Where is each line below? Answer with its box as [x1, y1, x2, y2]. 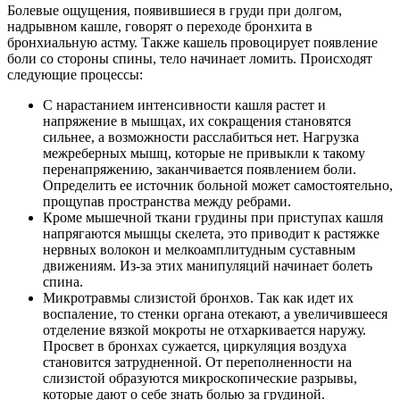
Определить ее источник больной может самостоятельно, [43, 178, 393, 194]
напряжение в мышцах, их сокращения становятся [43, 113, 351, 129]
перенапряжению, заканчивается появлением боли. [43, 162, 356, 178]
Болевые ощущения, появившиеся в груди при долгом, [7, 3, 342, 19]
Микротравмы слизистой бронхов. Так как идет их [43, 290, 354, 306]
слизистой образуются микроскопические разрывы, [43, 371, 357, 387]
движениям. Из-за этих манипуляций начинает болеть [43, 258, 372, 274]
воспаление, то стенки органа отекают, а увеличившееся [43, 306, 387, 322]
